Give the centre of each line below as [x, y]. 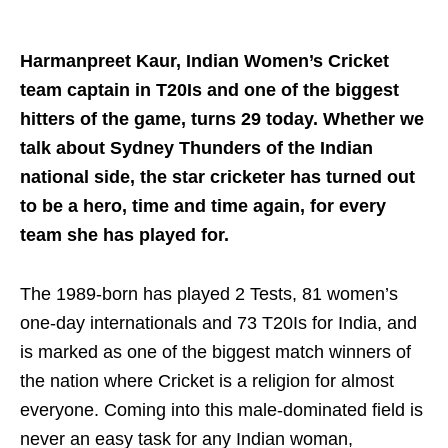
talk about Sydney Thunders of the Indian [196, 148]
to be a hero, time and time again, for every [203, 206]
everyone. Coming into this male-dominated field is [221, 410]
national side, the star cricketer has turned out [217, 177]
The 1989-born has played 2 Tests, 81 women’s [209, 294]
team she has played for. [124, 235]
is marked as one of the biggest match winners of [215, 352]
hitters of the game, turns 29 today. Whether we [222, 119]
